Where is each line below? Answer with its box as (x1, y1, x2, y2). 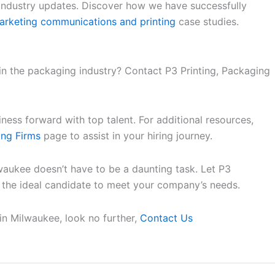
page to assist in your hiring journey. (41, 130, 212, 142)
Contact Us (140, 212, 193, 224)
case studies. (176, 15, 239, 28)
